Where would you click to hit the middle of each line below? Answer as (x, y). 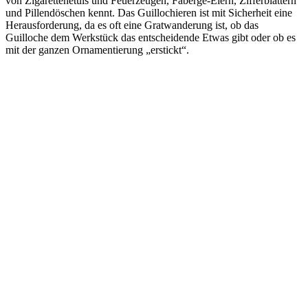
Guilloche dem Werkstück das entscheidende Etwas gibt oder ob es (151, 37)
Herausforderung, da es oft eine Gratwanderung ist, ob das (132, 25)
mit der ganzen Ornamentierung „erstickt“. (97, 49)
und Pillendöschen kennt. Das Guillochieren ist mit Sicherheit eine (149, 12)
